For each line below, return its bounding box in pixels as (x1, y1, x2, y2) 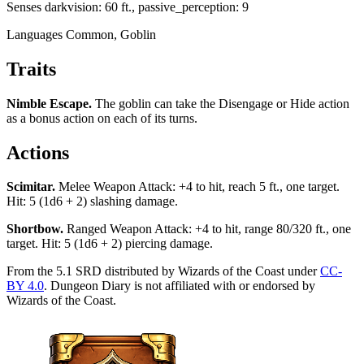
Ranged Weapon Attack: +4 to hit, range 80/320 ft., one (67, 222, 351, 236)
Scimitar (6, 180, 52, 194)
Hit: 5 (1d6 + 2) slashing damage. (6, 194, 178, 209)
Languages (6, 27, 63, 41)
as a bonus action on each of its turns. (6, 110, 197, 125)
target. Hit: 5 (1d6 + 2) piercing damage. (6, 236, 213, 251)
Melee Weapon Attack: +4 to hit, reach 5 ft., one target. (58, 180, 340, 194)
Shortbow (6, 222, 60, 236)
